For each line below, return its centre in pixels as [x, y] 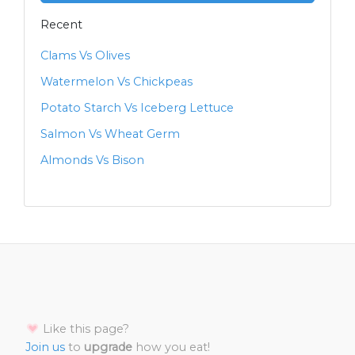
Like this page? [84, 329]
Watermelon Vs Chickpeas [116, 82]
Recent [61, 25]
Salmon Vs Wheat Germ [110, 134]
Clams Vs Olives [85, 56]
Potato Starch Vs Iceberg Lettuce [137, 108]
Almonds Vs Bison [92, 160]
